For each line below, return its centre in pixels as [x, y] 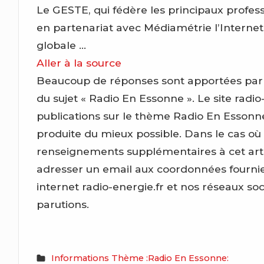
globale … [62, 45]
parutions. [63, 204]
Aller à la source [79, 62]
